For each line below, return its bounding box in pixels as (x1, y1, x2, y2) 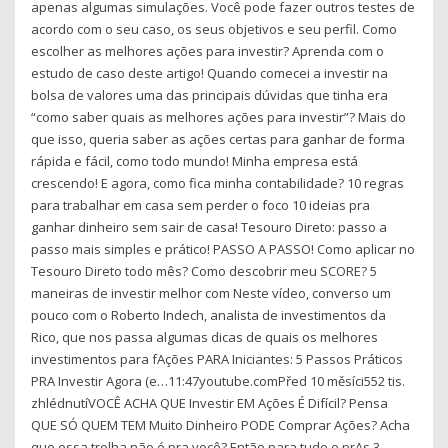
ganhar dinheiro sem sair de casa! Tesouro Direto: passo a (31, 218, 388, 237)
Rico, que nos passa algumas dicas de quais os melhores (31, 328, 379, 347)
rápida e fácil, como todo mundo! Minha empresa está (31, 152, 359, 171)
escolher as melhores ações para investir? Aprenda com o (31, 42, 385, 61)
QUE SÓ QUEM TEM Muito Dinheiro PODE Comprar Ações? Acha (31, 416, 411, 435)
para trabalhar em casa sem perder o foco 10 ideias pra (31, 196, 371, 215)
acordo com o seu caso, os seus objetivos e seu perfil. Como (31, 20, 398, 39)
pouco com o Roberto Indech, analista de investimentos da (31, 306, 387, 325)
